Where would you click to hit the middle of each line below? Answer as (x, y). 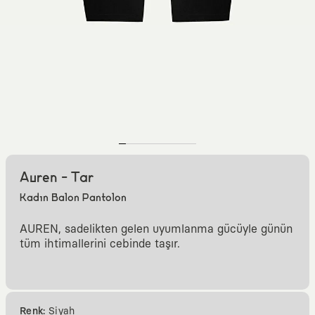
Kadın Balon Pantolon (73, 198)
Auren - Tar (57, 179)
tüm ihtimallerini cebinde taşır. (100, 244)
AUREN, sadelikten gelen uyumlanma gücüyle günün (156, 230)
